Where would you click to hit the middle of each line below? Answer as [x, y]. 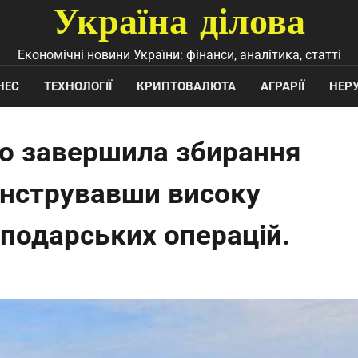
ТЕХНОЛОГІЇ [78, 86]
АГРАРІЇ [282, 86]
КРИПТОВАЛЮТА [186, 86]
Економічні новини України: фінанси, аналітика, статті [179, 55]
